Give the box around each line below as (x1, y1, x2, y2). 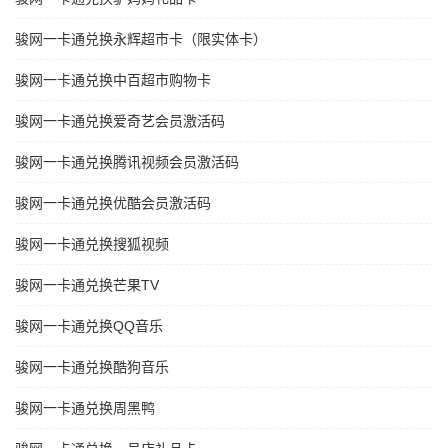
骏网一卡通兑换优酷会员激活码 (15, 195, 211, 212)
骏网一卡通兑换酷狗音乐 (15, 359, 169, 376)
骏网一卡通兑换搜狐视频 (15, 236, 169, 253)
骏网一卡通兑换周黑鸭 (15, 400, 155, 417)
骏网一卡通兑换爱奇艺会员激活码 (15, 113, 225, 130)
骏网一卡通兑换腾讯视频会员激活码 (15, 154, 239, 171)
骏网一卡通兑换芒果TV (15, 277, 159, 294)
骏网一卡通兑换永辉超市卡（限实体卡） (15, 31, 267, 48)
